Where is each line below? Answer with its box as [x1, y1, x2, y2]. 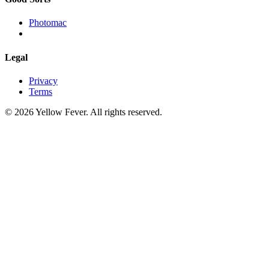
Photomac [29, 17, 67, 28]
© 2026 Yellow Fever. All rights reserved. [5, 106, 162, 117]
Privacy [29, 75, 58, 86]
